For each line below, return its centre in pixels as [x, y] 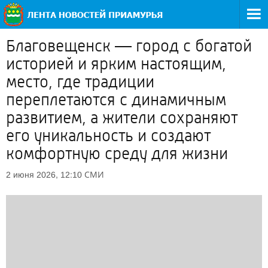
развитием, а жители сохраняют [122, 118]
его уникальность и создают [108, 136]
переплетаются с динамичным [116, 100]
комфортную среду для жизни [117, 154]
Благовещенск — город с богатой [129, 46]
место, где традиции [80, 82]
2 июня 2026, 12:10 [44, 175]
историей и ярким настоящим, [116, 64]
